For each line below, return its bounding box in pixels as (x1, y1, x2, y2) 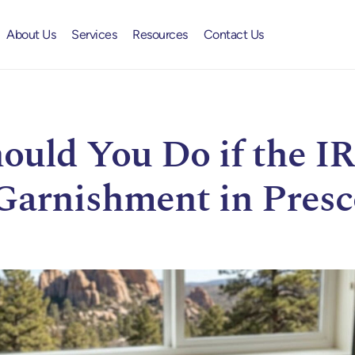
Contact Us (203, 26, 264, 42)
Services (71, 26, 117, 42)
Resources (132, 26, 188, 42)
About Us (6, 26, 56, 42)
